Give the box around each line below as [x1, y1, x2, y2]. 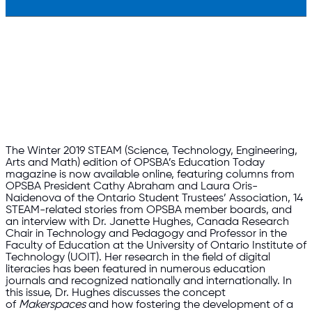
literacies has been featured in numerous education [6, 263, 265, 276]
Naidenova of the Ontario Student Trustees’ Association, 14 [6, 192, 303, 205]
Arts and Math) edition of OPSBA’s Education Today [6, 157, 265, 169]
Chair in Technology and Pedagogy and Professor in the [6, 228, 287, 240]
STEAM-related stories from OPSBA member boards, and [6, 204, 292, 217]
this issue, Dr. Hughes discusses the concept [6, 287, 226, 299]
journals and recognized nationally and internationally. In [6, 275, 292, 288]
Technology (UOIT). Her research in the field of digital [6, 251, 270, 264]
